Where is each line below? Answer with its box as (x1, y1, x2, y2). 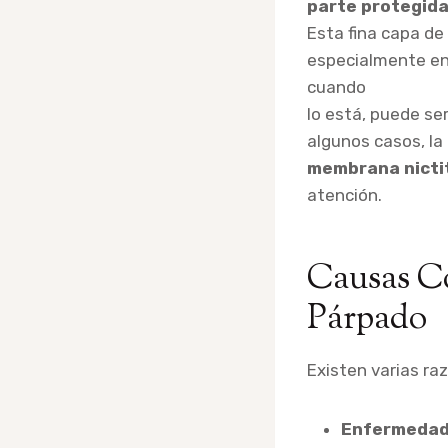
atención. (307, 185, 382, 206)
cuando (307, 77, 366, 98)
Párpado (307, 295, 427, 345)
